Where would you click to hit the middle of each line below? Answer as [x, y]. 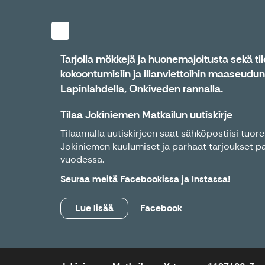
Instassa [210, 179]
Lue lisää [94, 208]
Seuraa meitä [90, 179]
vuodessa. [82, 160]
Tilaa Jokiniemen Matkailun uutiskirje [146, 115]
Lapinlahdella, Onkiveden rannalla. [142, 89]
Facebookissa [151, 179]
